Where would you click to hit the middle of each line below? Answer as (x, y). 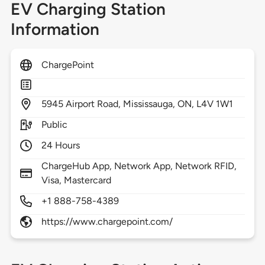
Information (55, 29)
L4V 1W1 (215, 104)
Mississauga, (151, 104)
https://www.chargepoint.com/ (107, 222)
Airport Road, (94, 104)
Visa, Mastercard (76, 180)
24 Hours (61, 146)
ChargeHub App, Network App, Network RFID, (139, 166)
